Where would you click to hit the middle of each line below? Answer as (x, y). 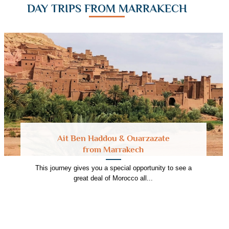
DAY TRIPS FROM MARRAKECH (107, 8)
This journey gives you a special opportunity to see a (113, 168)
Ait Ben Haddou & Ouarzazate (113, 138)
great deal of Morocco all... (113, 178)
